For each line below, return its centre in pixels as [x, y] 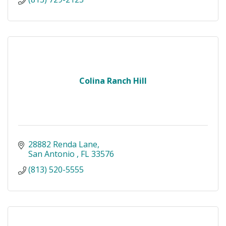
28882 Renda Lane [63, 145]
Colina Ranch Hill [113, 81]
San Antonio [52, 154]
